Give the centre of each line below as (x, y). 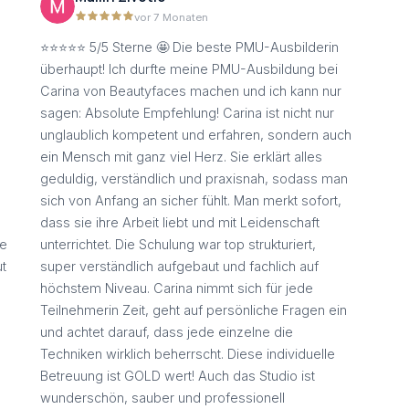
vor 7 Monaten (171, 17)
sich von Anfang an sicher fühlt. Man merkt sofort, (191, 201)
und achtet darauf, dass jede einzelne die (167, 332)
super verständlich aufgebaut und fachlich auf (179, 267)
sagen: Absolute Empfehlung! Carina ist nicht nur (187, 113)
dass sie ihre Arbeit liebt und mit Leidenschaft (180, 223)
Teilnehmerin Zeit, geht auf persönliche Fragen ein (194, 310)
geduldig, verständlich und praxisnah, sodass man (194, 179)
